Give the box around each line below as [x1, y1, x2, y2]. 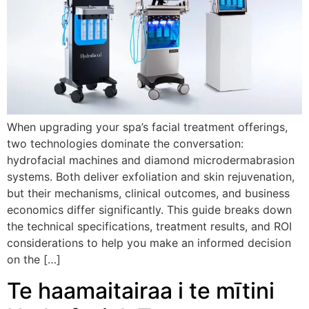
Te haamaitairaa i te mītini [7, 277, 275, 304]
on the [7, 252, 40, 267]
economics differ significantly [7, 203, 161, 217]
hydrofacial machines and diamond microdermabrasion [7, 153, 295, 168]
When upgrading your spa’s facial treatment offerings [7, 120, 285, 134]
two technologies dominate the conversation [7, 137, 241, 151]
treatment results [156, 219, 245, 234]
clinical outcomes [125, 186, 216, 201]
